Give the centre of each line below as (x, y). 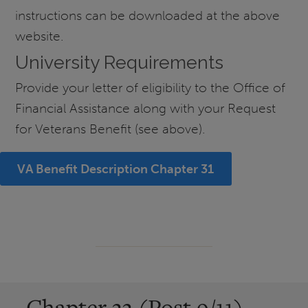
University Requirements (120, 62)
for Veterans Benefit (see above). (111, 129)
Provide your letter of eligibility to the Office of (151, 88)
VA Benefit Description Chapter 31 (116, 169)
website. (40, 36)
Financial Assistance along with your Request (146, 109)
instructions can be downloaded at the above (148, 15)
